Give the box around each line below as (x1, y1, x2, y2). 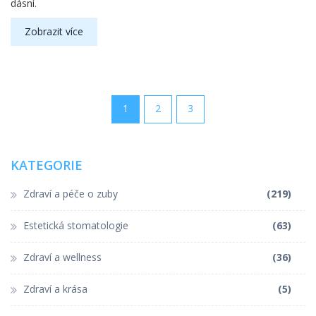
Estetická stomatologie (23, 219, 128, 233)
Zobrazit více (25, 25, 83, 39)
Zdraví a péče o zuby (23, 187, 118, 201)
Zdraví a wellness (23, 250, 102, 265)
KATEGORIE (11, 157, 83, 174)
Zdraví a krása (23, 282, 87, 296)
